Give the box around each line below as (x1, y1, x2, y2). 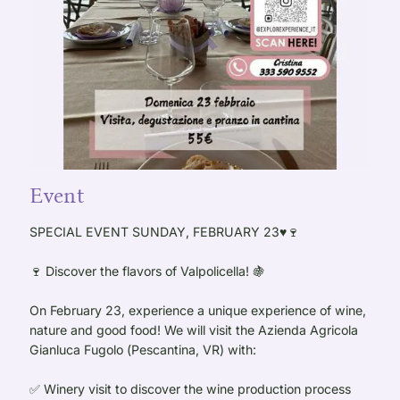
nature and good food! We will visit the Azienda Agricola (29, 321, 359, 337)
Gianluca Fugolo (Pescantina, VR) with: (29, 341, 257, 357)
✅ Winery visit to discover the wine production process (29, 380, 352, 396)
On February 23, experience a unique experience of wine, (29, 302, 367, 318)
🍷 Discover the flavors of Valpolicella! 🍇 (29, 262, 266, 279)
